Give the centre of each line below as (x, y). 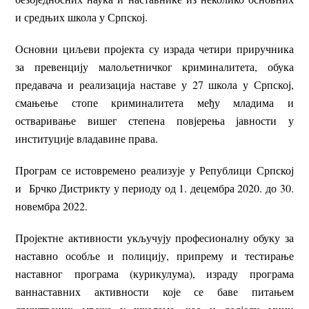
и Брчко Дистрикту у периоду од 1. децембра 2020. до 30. (154, 188)
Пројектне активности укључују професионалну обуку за (154, 238)
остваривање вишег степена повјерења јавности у (154, 121)
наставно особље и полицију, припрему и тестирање (154, 256)
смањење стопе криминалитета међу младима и (154, 103)
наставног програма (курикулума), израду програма (154, 274)
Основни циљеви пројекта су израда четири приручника (154, 49)
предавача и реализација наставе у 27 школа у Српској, (154, 85)
